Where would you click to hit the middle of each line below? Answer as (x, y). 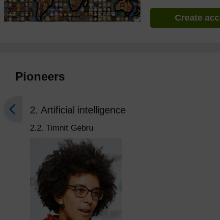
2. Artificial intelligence (78, 110)
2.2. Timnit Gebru (62, 128)
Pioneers (40, 76)
